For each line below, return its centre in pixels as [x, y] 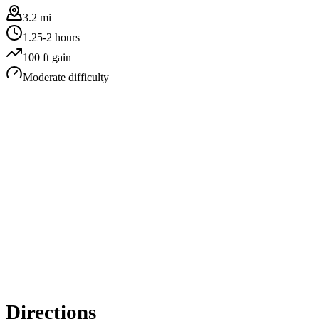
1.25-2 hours [51, 37]
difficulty [87, 77]
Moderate [44, 77]
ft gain [56, 57]
